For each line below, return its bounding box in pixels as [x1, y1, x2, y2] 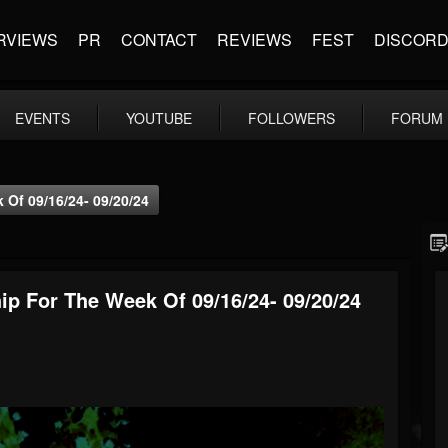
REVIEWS [217, 28, 292, 51]
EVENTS [15, 108, 70, 128]
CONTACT [121, 28, 197, 51]
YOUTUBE [126, 108, 192, 128]
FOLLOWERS [248, 108, 335, 128]
